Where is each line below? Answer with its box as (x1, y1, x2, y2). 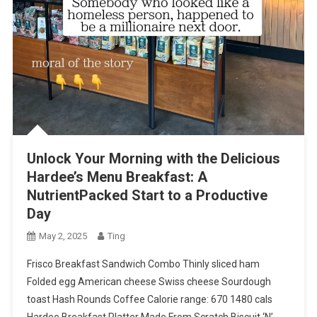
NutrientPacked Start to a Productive (26, 187, 267, 204)
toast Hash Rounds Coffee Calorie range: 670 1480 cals (26, 294, 272, 306)
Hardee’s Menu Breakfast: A (26, 168, 207, 186)
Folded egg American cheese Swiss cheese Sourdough (26, 276, 271, 288)
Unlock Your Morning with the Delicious (26, 150, 280, 168)
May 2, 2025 (38, 231, 87, 242)
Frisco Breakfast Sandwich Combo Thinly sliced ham (26, 258, 260, 270)
